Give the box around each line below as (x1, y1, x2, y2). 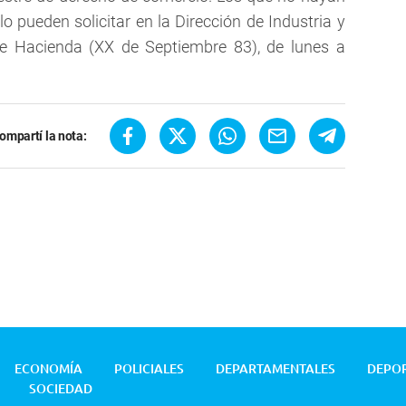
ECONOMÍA (14, 360, 82, 378)
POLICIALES (114, 360, 184, 378)
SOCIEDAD (29, 380, 92, 398)
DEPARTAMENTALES (216, 360, 335, 378)
